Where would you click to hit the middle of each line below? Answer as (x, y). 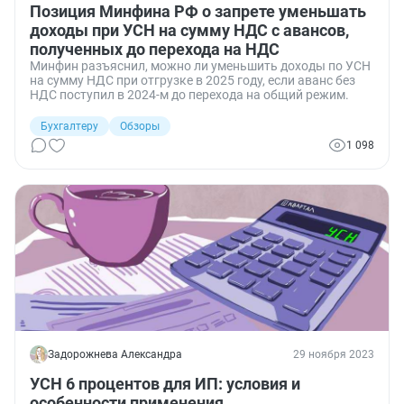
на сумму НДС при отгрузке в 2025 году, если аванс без (193, 80)
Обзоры (140, 126)
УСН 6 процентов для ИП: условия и (165, 384)
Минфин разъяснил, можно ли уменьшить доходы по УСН (200, 66)
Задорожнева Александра (115, 354)
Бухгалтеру (69, 126)
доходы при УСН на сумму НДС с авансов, (189, 30)
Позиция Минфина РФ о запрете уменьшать (198, 11)
